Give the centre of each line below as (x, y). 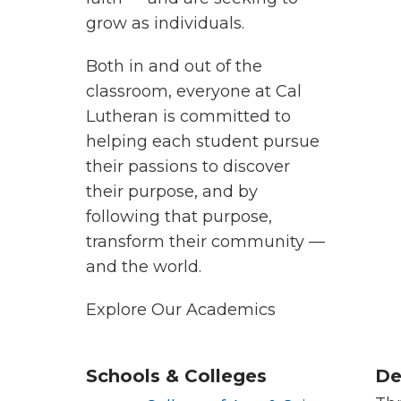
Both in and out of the (174, 66)
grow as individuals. (165, 23)
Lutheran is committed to (188, 116)
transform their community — (205, 242)
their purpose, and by (172, 192)
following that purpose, (179, 217)
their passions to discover (188, 166)
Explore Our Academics (181, 310)
